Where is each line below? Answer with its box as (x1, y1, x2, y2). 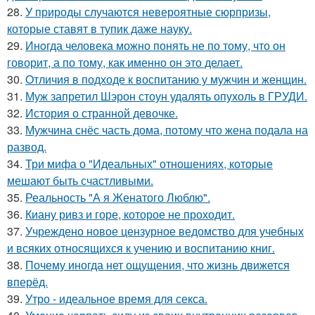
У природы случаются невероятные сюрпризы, (25, 4, 271, 20)
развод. (7, 139, 46, 155)
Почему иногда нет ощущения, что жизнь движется (25, 257, 290, 274)
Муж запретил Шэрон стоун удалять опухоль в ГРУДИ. (25, 88, 307, 105)
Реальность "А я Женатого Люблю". (25, 189, 210, 206)
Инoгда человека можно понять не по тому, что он (25, 37, 285, 54)
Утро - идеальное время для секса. (25, 290, 207, 307)
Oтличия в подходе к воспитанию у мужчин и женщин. (25, 71, 307, 88)
